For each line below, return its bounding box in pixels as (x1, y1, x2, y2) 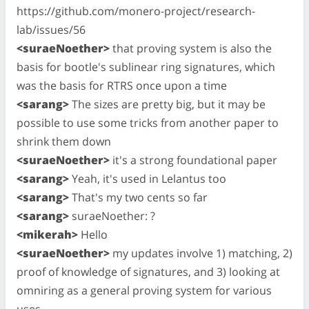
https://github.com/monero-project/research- (17, 3, 255, 19)
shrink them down (17, 133, 111, 149)
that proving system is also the (110, 40, 272, 56)
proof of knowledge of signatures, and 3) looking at (17, 263, 280, 279)
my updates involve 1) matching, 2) (110, 245, 292, 261)
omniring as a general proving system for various (17, 282, 272, 298)
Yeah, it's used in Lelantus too (69, 170, 226, 186)
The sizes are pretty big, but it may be (69, 96, 266, 112)
